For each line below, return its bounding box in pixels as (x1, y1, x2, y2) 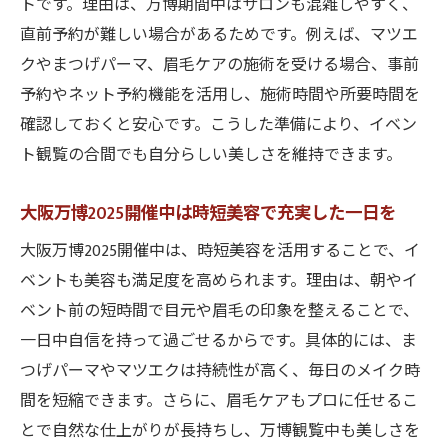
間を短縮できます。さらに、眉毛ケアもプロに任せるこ (20, 388, 418, 415)
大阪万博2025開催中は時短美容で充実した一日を (20, 199, 396, 228)
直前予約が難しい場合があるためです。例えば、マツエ (20, 22, 418, 49)
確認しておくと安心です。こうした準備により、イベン (20, 112, 417, 139)
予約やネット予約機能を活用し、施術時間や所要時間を (20, 82, 420, 109)
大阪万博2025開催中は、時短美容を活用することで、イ (20, 238, 420, 265)
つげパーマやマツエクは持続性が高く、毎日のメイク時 (20, 358, 420, 385)
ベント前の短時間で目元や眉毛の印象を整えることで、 (20, 298, 419, 325)
